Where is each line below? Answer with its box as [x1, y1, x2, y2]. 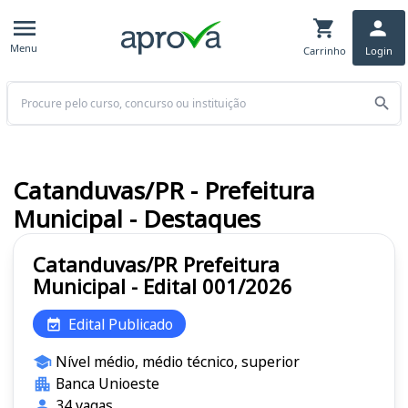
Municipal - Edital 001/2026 [33, 272, 292, 301]
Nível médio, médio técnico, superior [55, 352, 300, 372]
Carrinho [302, 43, 346, 57]
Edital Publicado [68, 313, 173, 334]
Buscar [5, 81, 47, 99]
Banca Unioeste [55, 373, 159, 394]
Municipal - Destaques [13, 202, 260, 236]
